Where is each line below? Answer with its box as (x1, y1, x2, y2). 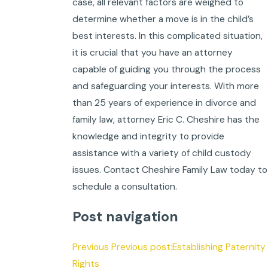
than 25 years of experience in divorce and (72, 96, 256, 109)
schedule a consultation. (72, 180, 177, 193)
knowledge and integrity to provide (72, 130, 224, 142)
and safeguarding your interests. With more (72, 80, 259, 92)
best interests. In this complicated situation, (72, 29, 263, 42)
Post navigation (72, 208, 178, 226)
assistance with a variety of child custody (72, 147, 251, 159)
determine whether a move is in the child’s (72, 13, 254, 25)
